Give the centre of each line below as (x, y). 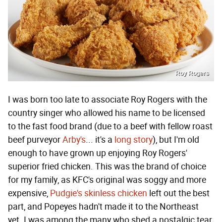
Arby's (74, 140)
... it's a (100, 140)
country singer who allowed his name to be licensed (107, 113)
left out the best (178, 194)
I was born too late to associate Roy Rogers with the (108, 100)
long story (134, 140)
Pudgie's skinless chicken (99, 194)
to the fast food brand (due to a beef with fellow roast (110, 127)
